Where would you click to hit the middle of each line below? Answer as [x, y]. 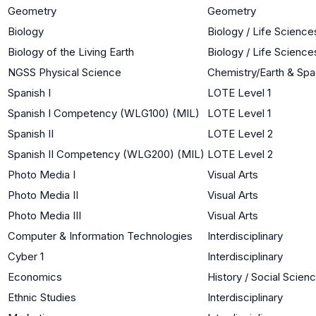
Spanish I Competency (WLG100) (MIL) [104, 113]
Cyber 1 [26, 256]
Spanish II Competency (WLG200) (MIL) [106, 154]
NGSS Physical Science [65, 72]
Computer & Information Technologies [100, 236]
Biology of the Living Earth [71, 51]
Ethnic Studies [42, 297]
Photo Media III [44, 215]
